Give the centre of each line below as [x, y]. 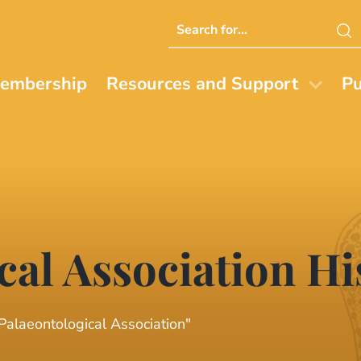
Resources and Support [203, 84]
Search [191, 23]
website [195, 66]
